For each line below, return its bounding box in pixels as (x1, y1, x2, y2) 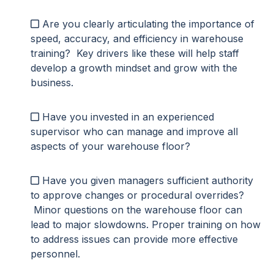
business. (31, 76, 73, 89)
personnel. (31, 247, 80, 260)
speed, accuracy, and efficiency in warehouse (31, 32, 243, 45)
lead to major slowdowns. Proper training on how (31, 218, 261, 231)
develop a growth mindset (31, 61, 150, 74)
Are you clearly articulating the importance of (42, 17, 254, 30)
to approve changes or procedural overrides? (31, 188, 244, 201)
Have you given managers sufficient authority (42, 174, 253, 187)
